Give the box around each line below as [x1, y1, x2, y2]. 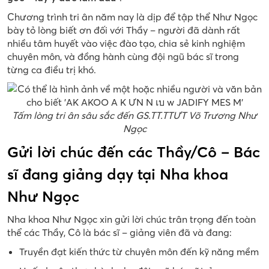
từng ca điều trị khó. [7, 63, 96, 76]
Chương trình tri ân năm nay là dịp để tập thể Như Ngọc [7, 10, 258, 23]
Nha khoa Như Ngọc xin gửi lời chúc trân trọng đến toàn [7, 213, 256, 225]
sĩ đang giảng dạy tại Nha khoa [7, 165, 228, 183]
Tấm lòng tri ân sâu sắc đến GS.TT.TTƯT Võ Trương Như [12, 109, 257, 121]
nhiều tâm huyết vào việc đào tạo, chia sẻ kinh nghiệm [7, 37, 245, 49]
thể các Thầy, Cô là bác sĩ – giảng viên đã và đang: [7, 226, 232, 238]
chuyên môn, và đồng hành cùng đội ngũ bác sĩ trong [7, 50, 239, 62]
